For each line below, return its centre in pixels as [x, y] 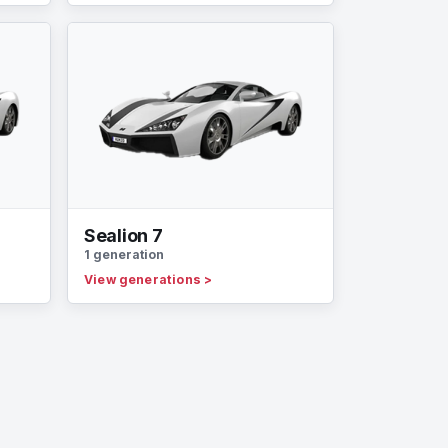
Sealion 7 [123, 236]
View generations [144, 280]
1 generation [124, 255]
